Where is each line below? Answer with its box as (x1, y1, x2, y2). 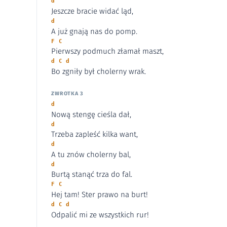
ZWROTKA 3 (51, 90, 84, 97)
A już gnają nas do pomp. (51, 26, 137, 36)
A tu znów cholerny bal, (51, 149, 131, 159)
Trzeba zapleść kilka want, (51, 130, 138, 139)
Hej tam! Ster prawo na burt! (51, 190, 148, 200)
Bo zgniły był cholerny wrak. (51, 66, 146, 76)
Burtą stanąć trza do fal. (51, 170, 132, 179)
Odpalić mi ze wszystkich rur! (51, 210, 149, 219)
